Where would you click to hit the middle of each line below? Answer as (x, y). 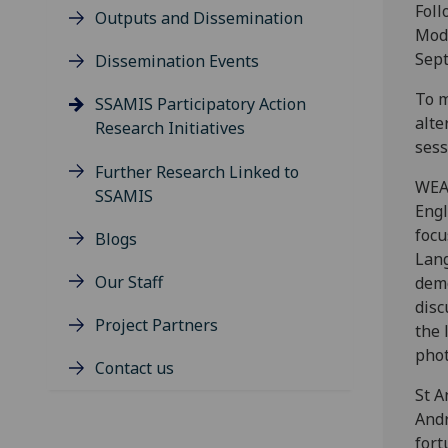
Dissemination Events (177, 61)
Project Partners (156, 325)
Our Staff (129, 282)
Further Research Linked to (197, 171)
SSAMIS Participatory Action (200, 104)
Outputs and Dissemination (199, 18)
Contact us (134, 368)
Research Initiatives (170, 128)
